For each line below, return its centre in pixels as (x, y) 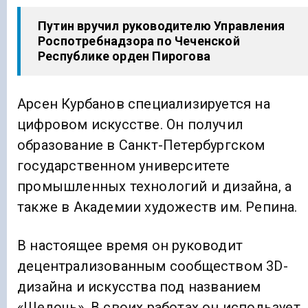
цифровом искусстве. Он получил (130, 125)
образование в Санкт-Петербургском (141, 145)
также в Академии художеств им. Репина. (157, 207)
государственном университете (124, 166)
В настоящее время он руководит (130, 246)
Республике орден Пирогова (124, 56)
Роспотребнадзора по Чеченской (139, 41)
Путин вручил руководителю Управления (162, 26)
